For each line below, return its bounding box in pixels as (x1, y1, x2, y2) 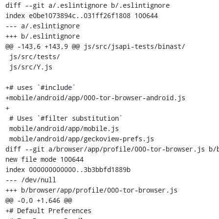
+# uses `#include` (5, 83, 76, 92)
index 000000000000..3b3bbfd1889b (5, 165, 131, 174)
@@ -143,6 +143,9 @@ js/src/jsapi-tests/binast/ (5, 42, 185, 51)
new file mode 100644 (5, 154, 84, 164)
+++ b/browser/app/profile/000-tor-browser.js (5, 185, 177, 195)
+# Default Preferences (5, 206, 91, 215)
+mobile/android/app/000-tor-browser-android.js (5, 93, 185, 102)
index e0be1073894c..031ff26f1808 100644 (5, 11, 158, 20)
